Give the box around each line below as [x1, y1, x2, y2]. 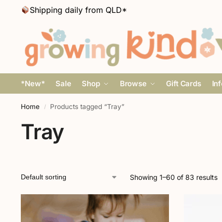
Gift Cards [166, 79, 201, 88]
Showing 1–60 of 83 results [129, 173, 218, 181]
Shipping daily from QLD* [30, 5, 127, 15]
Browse [119, 79, 147, 88]
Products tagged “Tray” [50, 103, 125, 111]
